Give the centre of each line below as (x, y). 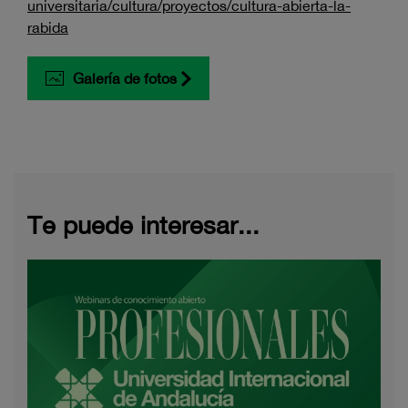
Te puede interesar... (143, 224)
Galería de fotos (125, 78)
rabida (48, 27)
